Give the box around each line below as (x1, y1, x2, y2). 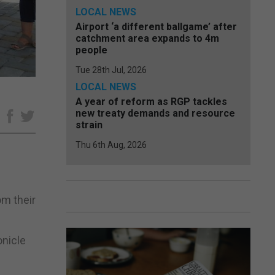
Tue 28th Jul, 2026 (76, 65, 147, 75)
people (76, 44, 107, 56)
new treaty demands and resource (76, 107, 235, 119)
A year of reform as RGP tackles (76, 96, 227, 107)
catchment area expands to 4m (76, 33, 219, 44)
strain (76, 119, 103, 131)
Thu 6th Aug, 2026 (76, 140, 147, 150)
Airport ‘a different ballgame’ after (76, 21, 237, 33)
